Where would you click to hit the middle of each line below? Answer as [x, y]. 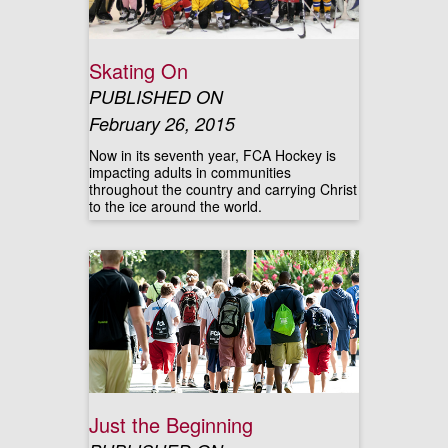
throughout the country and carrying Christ [223, 189]
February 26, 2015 [162, 123]
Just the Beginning [171, 424]
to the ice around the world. [175, 206]
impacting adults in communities [190, 172]
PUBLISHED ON [156, 96]
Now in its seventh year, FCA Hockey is [212, 155]
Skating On [138, 70]
